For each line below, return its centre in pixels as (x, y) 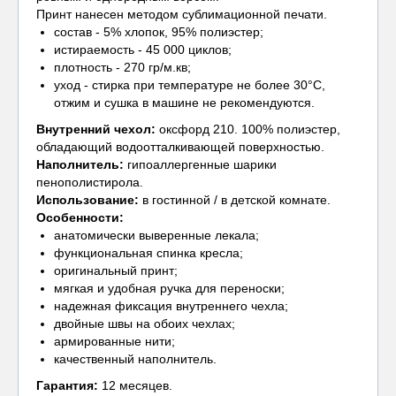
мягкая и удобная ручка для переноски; (169, 288)
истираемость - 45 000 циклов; (143, 49)
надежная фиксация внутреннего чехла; (171, 306)
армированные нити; (114, 341)
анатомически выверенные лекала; (156, 235)
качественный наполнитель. (135, 359)
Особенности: (80, 217)
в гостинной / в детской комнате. (235, 200)
